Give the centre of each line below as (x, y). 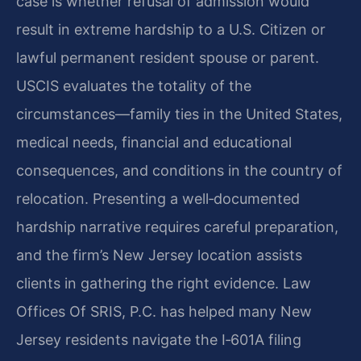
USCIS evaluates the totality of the (134, 86)
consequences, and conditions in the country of (179, 171)
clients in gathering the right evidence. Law (164, 284)
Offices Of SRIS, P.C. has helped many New (164, 312)
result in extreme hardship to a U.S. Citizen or (171, 30)
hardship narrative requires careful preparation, (177, 227)
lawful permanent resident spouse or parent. (168, 58)
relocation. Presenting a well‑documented (158, 199)
